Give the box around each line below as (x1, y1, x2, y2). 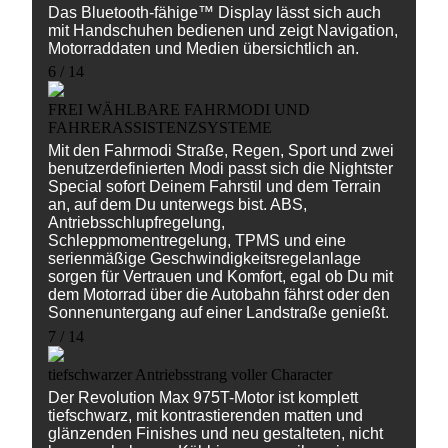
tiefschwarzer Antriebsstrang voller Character (48, 365, 332, 383)
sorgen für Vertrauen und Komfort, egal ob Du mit (48, 268, 393, 286)
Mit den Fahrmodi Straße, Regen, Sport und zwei (48, 142, 394, 160)
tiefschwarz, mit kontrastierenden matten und (48, 406, 363, 424)
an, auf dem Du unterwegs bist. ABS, (48, 196, 307, 214)
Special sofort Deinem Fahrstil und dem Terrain (48, 178, 381, 196)
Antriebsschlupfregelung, (48, 214, 225, 232)
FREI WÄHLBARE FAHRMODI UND (48, 100, 310, 118)
